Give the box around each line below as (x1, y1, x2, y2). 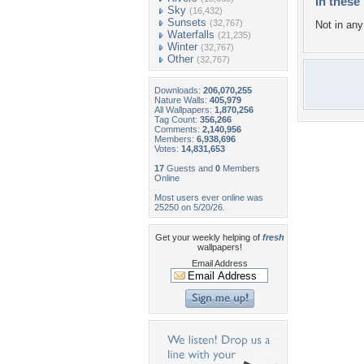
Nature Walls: (154, 95, 210, 105)
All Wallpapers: (154, 105, 214, 115)
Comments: (154, 124, 202, 134)
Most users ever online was (154, 193, 263, 202)
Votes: (154, 144, 181, 154)
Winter (167, 41, 197, 53)
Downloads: (154, 85, 203, 95)
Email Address (191, 258, 248, 268)
